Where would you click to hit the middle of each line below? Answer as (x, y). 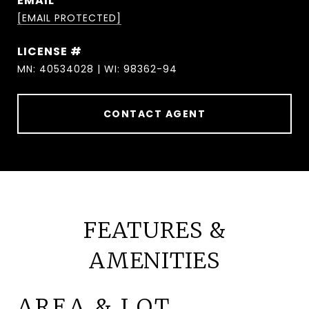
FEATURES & (154, 230)
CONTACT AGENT (154, 114)
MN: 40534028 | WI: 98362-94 (97, 69)
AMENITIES (154, 261)
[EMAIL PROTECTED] (69, 18)
